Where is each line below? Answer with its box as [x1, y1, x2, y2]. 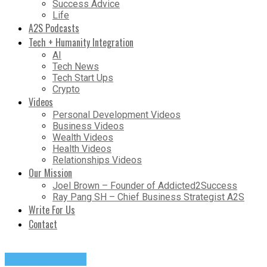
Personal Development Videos [52, 109, 181, 121]
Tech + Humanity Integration [29, 35, 133, 50]
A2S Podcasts [29, 21, 79, 36]
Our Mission [29, 166, 72, 181]
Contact [29, 217, 57, 232]
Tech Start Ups [52, 72, 113, 84]
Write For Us [29, 203, 75, 218]
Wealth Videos [52, 132, 113, 144]
